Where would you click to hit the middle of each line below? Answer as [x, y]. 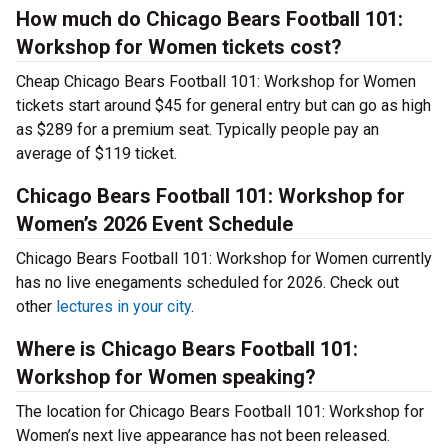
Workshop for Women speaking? [166, 377]
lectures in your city [123, 307]
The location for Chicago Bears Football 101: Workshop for [220, 412]
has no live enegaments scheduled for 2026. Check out [207, 283]
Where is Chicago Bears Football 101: [187, 349]
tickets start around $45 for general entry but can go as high [223, 106]
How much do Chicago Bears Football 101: [209, 19]
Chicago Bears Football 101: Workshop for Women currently [224, 259]
